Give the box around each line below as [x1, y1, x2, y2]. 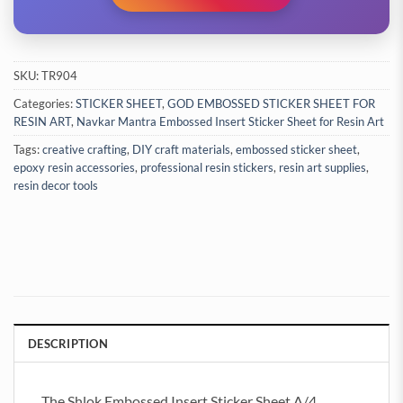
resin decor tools [13, 178, 98, 193]
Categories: [13, 96, 76, 112]
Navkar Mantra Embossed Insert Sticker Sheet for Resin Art [76, 114, 384, 130]
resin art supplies [279, 160, 366, 175]
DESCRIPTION [28, 336, 108, 352]
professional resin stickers [140, 160, 273, 175]
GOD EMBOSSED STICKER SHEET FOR [167, 96, 375, 112]
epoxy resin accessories [13, 160, 135, 175]
